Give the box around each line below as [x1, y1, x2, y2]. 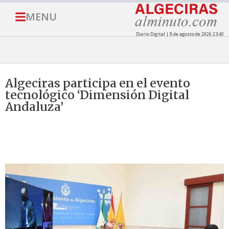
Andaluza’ [5, 99, 63, 114]
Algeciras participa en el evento [5, 76, 190, 91]
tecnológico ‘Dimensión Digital [5, 87, 189, 103]
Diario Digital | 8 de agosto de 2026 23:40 [135, 31, 224, 38]
